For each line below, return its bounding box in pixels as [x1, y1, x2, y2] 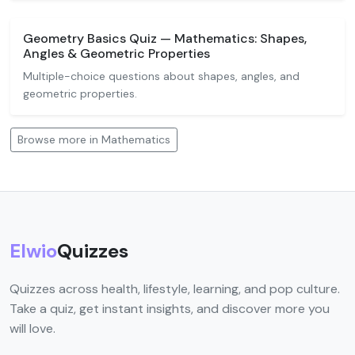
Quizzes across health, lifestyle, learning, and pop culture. [10, 281, 340, 297]
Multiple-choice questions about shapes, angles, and [23, 69, 300, 83]
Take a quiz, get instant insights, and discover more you [10, 300, 330, 317]
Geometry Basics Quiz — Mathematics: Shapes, [23, 30, 307, 47]
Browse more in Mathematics [17, 132, 170, 147]
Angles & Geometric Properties [23, 45, 210, 62]
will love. [10, 320, 55, 337]
